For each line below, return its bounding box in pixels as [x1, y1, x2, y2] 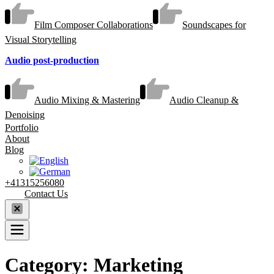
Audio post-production [5, 54, 99, 65]
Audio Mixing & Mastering [34, 95, 140, 106]
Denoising [5, 109, 45, 120]
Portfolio [5, 122, 39, 133]
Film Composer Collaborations [34, 19, 153, 30]
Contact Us [24, 188, 68, 199]
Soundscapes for [182, 19, 246, 30]
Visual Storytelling [5, 34, 76, 45]
